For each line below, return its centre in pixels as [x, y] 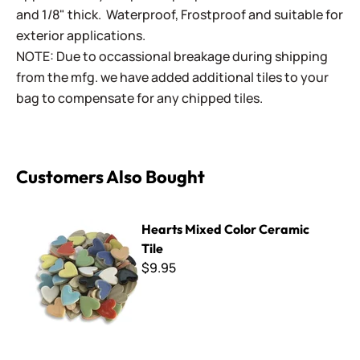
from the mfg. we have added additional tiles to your [172, 77]
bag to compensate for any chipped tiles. [141, 98]
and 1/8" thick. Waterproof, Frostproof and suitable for [180, 14]
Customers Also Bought [110, 177]
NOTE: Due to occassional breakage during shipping [172, 56]
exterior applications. [81, 35]
